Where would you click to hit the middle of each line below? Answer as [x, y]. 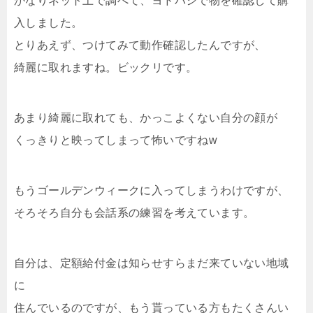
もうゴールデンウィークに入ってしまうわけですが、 [152, 190]
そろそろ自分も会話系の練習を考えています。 [134, 212]
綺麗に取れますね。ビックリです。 [106, 67]
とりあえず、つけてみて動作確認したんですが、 [140, 45]
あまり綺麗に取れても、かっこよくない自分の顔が [146, 117]
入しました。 [49, 22]
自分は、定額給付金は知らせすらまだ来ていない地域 [152, 263]
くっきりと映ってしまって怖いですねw [116, 140]
